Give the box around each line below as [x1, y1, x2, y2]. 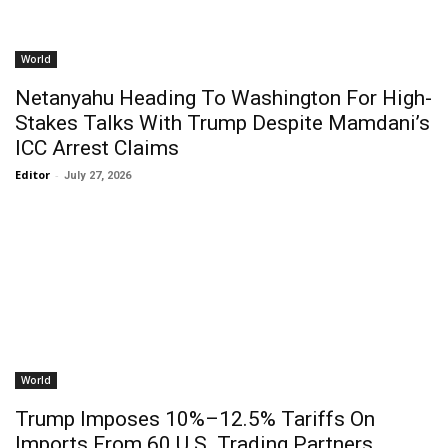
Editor [15, 167, 50, 182]
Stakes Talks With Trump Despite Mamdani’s [15, 111, 430, 135]
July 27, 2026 [64, 169, 131, 182]
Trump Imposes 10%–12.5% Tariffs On [15, 407, 375, 431]
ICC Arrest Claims [15, 136, 179, 160]
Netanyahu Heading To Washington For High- [15, 86, 432, 110]
